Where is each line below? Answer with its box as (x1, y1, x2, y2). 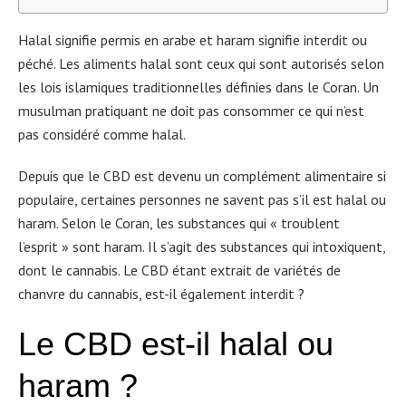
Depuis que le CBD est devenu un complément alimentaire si (18, 167, 386, 185)
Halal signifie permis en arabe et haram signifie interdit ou (18, 31, 367, 49)
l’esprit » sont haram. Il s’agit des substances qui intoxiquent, (18, 237, 385, 256)
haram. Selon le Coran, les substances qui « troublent (18, 214, 340, 232)
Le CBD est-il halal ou (18, 325, 333, 362)
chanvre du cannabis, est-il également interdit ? (18, 285, 304, 303)
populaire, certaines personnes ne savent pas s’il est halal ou (18, 190, 386, 208)
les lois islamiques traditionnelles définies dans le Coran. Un (18, 78, 379, 96)
